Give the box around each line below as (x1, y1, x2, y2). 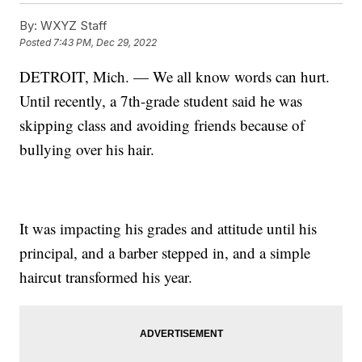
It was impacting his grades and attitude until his (19, 217, 318, 238)
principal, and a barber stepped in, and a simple (19, 242, 311, 263)
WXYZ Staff (37, 17, 108, 33)
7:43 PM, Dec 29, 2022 (53, 36, 158, 49)
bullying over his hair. (19, 138, 155, 159)
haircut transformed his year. (19, 266, 193, 287)
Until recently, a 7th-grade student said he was (19, 90, 303, 111)
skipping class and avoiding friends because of (19, 114, 305, 135)
